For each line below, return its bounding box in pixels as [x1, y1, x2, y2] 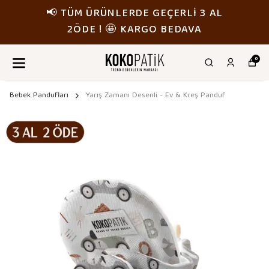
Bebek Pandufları [10, 89, 68, 103]
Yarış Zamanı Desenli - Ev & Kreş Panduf [86, 89, 225, 103]
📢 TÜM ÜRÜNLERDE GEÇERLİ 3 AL [86, 5, 263, 23]
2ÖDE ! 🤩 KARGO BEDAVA [107, 21, 241, 40]
